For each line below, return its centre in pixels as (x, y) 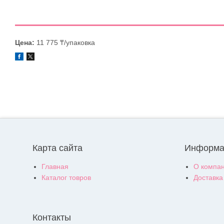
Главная (55, 167)
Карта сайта (57, 148)
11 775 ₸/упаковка (65, 42)
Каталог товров (66, 178)
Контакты (52, 218)
